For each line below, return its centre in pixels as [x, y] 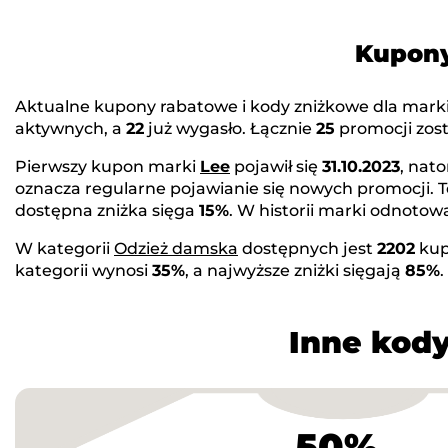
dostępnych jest [307, 249]
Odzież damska [176, 249]
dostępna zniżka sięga [107, 211]
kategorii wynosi [83, 271]
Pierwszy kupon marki [107, 167]
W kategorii [64, 249]
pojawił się [276, 167]
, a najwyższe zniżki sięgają [295, 271]
